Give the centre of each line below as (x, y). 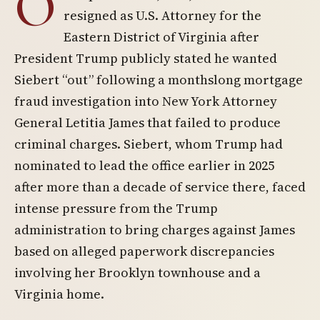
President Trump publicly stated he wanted (146, 58)
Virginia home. (59, 294)
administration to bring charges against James (155, 230)
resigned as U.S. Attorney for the (162, 15)
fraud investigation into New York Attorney (146, 101)
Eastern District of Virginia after (161, 37)
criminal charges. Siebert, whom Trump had (149, 144)
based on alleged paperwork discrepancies (144, 251)
